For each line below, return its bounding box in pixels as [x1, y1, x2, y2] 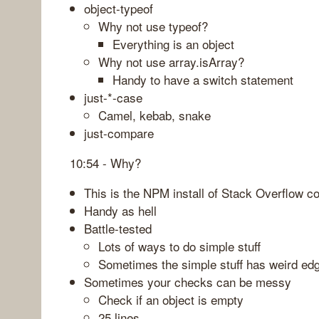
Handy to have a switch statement [113, 70, 293, 88]
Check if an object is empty [98, 290, 244, 308]
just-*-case [84, 88, 142, 106]
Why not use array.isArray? [98, 52, 244, 70]
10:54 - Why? [70, 153, 141, 172]
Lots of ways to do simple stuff [98, 236, 261, 255]
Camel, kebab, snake [98, 105, 211, 124]
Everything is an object [113, 34, 234, 53]
